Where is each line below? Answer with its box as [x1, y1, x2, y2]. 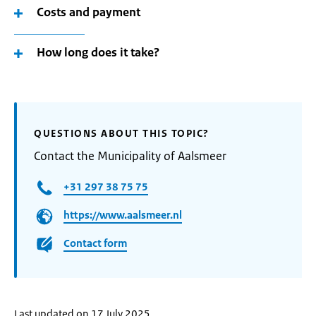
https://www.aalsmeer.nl [63, 208, 182, 222]
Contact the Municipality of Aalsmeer [34, 148, 226, 164]
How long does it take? [37, 44, 159, 60]
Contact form [63, 236, 127, 250]
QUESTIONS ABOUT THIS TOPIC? [34, 127, 209, 140]
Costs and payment [37, 4, 140, 20]
